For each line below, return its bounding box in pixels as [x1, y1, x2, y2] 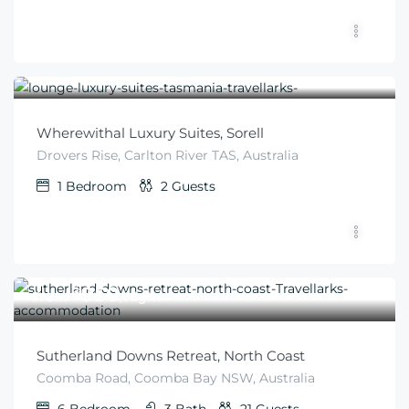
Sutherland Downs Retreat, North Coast [37, 347, 305, 364]
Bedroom [66, 178, 127, 194]
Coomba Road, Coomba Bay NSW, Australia [37, 370, 315, 386]
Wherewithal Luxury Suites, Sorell [37, 124, 264, 142]
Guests [172, 178, 215, 194]
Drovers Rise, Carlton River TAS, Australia [37, 147, 299, 163]
